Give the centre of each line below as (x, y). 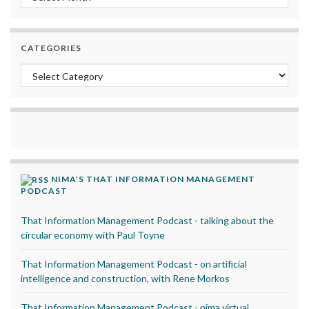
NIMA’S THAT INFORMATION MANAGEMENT (153, 179)
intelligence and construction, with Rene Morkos (125, 278)
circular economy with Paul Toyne (93, 235)
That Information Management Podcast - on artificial (134, 263)
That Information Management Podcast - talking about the (147, 220)
